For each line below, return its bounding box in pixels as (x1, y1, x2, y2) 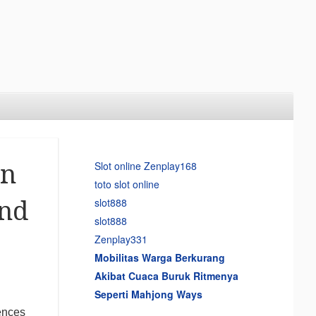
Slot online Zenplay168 (94, 158, 197, 173)
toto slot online (94, 176, 159, 191)
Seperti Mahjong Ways (94, 286, 202, 301)
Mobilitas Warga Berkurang (94, 250, 225, 265)
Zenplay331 (94, 231, 147, 246)
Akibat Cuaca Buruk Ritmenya (94, 268, 238, 283)
